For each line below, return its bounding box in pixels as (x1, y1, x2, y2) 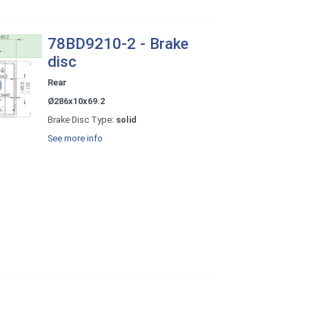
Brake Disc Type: (47, 114, 116, 126)
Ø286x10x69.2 (47, 96, 105, 107)
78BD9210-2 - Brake (47, 34, 188, 53)
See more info (47, 133, 103, 144)
